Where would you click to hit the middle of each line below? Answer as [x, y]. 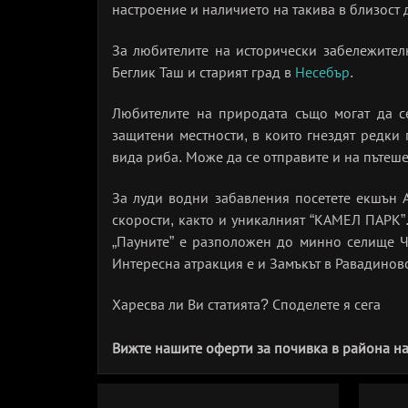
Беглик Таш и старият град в [204, 72]
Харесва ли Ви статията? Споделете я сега [248, 305]
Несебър [322, 72]
